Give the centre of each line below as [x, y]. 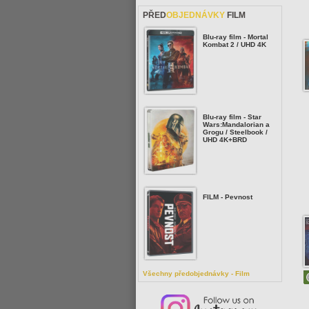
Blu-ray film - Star [232, 117]
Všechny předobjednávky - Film [196, 273]
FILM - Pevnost [228, 197]
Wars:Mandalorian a [236, 124]
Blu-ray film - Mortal [236, 37]
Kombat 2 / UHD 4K [235, 44]
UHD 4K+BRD [225, 140]
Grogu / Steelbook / [235, 132]
